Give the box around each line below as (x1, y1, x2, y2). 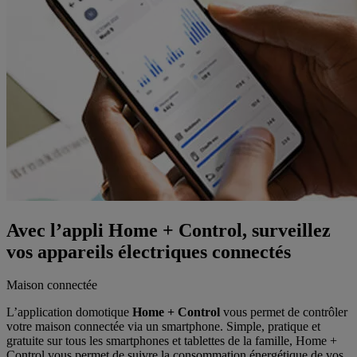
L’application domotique (6, 305, 129, 320)
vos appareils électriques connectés (6, 241, 291, 262)
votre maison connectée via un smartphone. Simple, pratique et (6, 320, 320, 334)
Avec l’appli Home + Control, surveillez (6, 219, 331, 241)
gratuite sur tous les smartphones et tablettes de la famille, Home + (6, 334, 337, 348)
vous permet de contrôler (223, 305, 347, 320)
